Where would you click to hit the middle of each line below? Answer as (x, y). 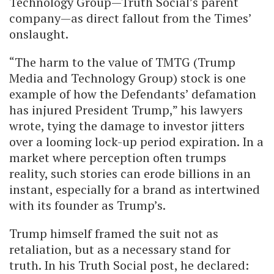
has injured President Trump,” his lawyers (126, 109)
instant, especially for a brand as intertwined (135, 189)
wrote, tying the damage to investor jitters (127, 125)
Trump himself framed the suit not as (114, 233)
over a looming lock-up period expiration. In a (136, 141)
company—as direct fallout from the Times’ (130, 18)
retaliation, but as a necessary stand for (120, 249)
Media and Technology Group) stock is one (128, 78)
